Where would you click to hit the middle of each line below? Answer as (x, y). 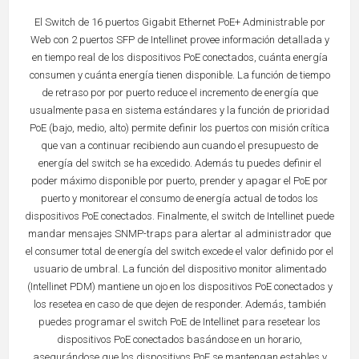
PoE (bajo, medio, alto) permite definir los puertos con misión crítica (179, 128)
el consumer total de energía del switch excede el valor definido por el (179, 252)
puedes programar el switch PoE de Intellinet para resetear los (179, 322)
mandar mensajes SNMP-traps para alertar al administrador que (179, 234)
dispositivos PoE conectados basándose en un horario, (179, 340)
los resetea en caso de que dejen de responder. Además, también (179, 305)
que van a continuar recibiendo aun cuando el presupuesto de (179, 146)
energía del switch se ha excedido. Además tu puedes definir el (179, 163)
